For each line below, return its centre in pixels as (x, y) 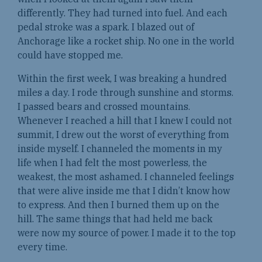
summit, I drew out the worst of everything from (123, 134)
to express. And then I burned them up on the (118, 204)
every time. (45, 247)
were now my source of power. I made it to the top (127, 232)
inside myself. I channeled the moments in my (120, 148)
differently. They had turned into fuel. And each (123, 13)
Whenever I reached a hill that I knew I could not (125, 120)
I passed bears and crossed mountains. (104, 106)
